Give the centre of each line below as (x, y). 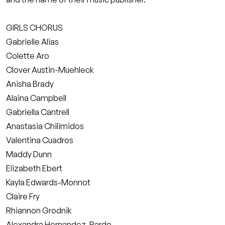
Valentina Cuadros (40, 140)
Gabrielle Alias (32, 42)
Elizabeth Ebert (34, 168)
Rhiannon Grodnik (39, 210)
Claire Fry (23, 196)
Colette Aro (28, 56)
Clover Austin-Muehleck (50, 70)
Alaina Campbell (36, 98)
